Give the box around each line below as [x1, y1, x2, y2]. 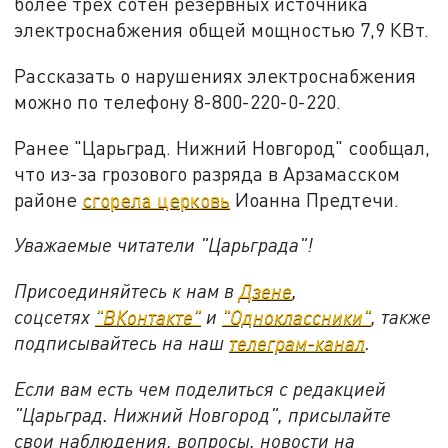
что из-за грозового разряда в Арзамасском [14, 161, 401, 185]
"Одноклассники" [222, 304, 372, 328]
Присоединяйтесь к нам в [14, 278, 240, 302]
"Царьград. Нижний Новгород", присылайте [14, 402, 392, 426]
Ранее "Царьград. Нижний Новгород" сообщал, [14, 135, 431, 159]
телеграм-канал [229, 330, 366, 354]
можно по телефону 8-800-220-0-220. [14, 89, 342, 113]
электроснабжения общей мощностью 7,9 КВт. [14, 18, 430, 42]
